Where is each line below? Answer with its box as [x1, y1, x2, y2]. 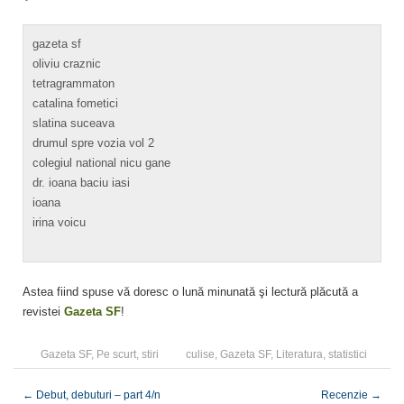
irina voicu [32, 215, 86, 229]
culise [186, 347, 215, 361]
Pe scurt [96, 347, 136, 361]
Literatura [276, 347, 323, 361]
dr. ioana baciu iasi [32, 175, 130, 189]
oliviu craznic [32, 56, 101, 70]
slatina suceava [32, 115, 115, 130]
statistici [328, 347, 367, 361]
